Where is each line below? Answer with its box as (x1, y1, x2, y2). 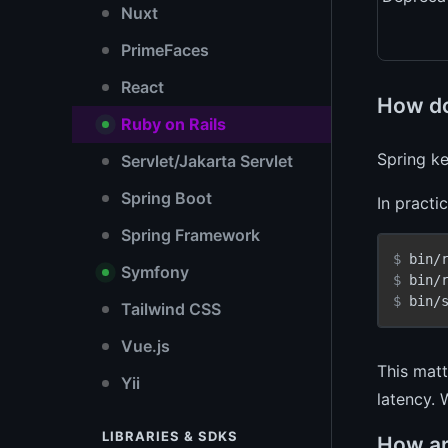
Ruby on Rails (117, 114, 226, 134)
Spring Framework (117, 225, 260, 245)
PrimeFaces (117, 40, 209, 60)
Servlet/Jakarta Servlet (117, 151, 293, 171)
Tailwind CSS (117, 299, 221, 319)
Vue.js (117, 336, 170, 356)
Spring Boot (117, 188, 212, 208)
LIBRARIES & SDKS (102, 428, 238, 444)
